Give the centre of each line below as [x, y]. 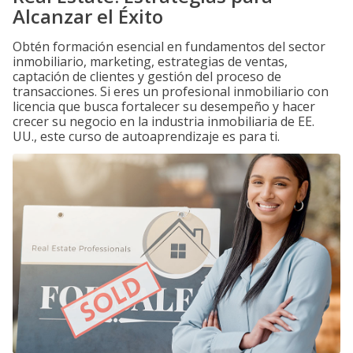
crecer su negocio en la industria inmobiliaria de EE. [163, 121]
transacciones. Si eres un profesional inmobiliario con [171, 91]
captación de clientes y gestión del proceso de [147, 76]
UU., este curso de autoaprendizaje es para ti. [146, 136]
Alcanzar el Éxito [88, 16]
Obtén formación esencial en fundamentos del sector [169, 46]
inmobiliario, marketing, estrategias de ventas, [150, 61]
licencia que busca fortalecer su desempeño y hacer [164, 106]
